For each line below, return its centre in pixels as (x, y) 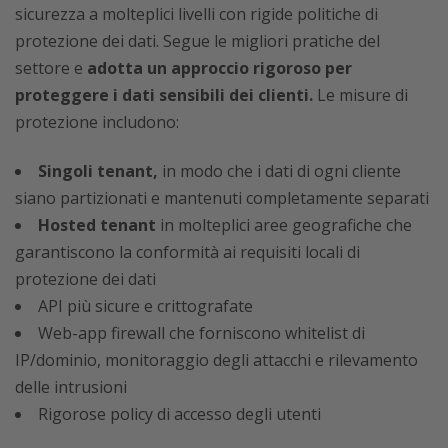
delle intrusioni (71, 387)
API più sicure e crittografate (145, 306)
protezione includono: (97, 122)
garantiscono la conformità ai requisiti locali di (187, 252)
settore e (51, 68)
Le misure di (360, 95)
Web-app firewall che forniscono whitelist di (201, 333)
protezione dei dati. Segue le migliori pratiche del (197, 41)
